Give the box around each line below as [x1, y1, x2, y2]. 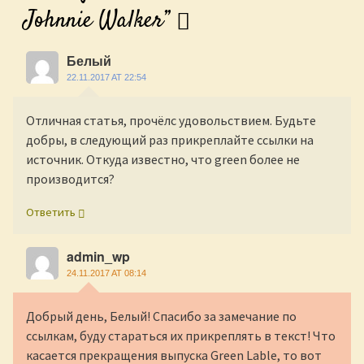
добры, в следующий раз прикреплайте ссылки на [26, 132, 314, 149]
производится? [26, 171, 115, 188]
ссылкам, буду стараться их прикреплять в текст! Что [26, 327, 336, 344]
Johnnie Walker [23, 4, 163, 38]
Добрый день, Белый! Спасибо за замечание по [26, 308, 297, 325]
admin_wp [67, 247, 130, 266]
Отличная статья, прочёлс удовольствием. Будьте [26, 112, 316, 129]
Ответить [26, 205, 76, 220]
